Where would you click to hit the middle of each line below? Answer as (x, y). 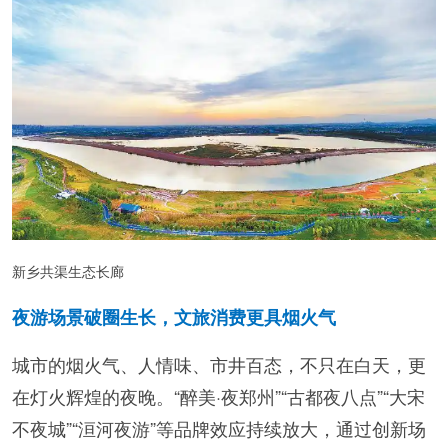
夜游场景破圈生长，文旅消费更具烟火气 (189, 316)
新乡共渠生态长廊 (68, 270)
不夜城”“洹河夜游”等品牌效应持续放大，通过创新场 (219, 427)
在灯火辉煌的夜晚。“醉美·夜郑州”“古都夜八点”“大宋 (218, 395)
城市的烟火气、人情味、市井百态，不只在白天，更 (219, 363)
